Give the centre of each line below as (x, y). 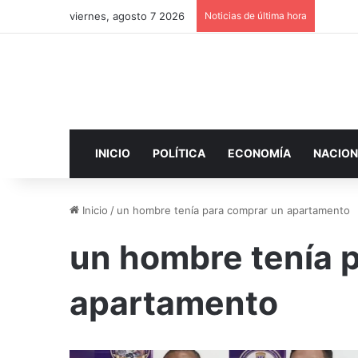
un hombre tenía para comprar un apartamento (233, 210)
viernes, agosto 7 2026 (127, 16)
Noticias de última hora (256, 16)
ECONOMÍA (259, 153)
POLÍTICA (179, 153)
